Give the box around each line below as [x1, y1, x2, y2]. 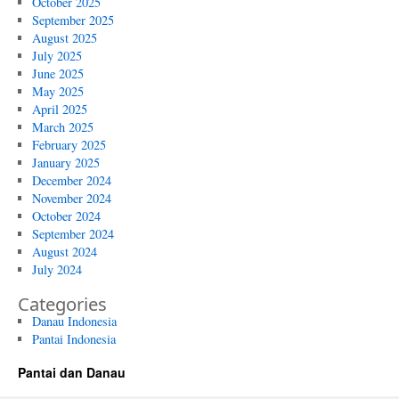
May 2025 [31, 83, 84, 100]
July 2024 [31, 261, 82, 278]
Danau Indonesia [31, 313, 117, 330]
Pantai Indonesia [31, 330, 116, 347]
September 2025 [31, 12, 114, 28]
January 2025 [31, 154, 100, 171]
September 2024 [31, 225, 114, 242]
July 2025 [31, 47, 82, 64]
